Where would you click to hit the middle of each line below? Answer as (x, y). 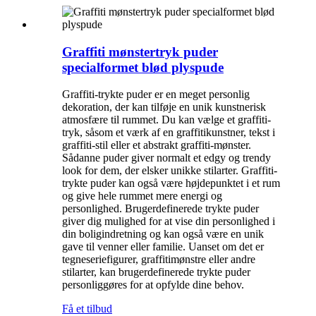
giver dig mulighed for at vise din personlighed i (169, 221)
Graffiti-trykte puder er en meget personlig (156, 95)
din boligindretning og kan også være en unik (163, 234)
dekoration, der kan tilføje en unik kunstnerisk (164, 107)
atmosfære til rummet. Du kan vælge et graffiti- (166, 120)
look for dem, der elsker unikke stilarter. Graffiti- (170, 171)
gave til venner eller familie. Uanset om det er (163, 247)
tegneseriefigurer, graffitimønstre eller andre (159, 260)
